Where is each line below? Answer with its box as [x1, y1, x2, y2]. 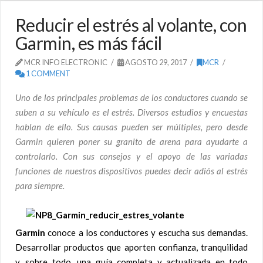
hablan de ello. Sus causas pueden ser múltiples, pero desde [15, 121, 248, 132]
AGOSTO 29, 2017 [124, 57, 187, 67]
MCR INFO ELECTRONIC [23, 57, 107, 67]
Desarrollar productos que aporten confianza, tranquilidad [15, 241, 248, 252]
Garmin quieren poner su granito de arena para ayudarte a [15, 136, 248, 147]
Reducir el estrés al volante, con [15, 14, 247, 35]
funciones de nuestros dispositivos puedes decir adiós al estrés [15, 165, 248, 176]
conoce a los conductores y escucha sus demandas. [45, 227, 248, 238]
